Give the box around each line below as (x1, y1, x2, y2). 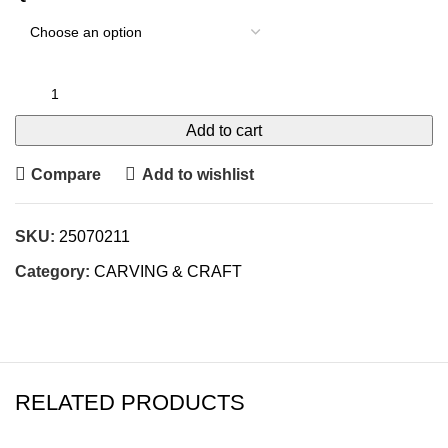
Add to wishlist (141, 165, 254, 183)
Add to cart (186, 122, 262, 139)
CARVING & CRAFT (94, 263, 242, 280)
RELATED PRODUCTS (15, 390, 245, 415)
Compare (31, 165, 102, 183)
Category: (15, 263, 90, 280)
